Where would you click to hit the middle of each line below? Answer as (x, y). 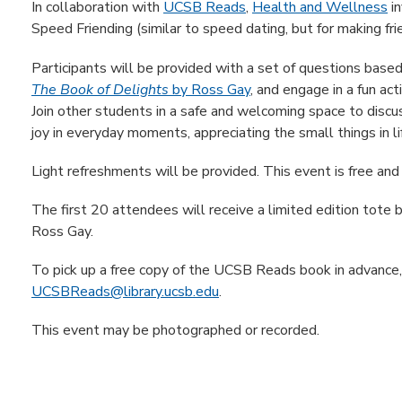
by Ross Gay (210, 89)
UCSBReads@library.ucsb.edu (125, 292)
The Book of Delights (100, 89)
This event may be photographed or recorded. (175, 331)
